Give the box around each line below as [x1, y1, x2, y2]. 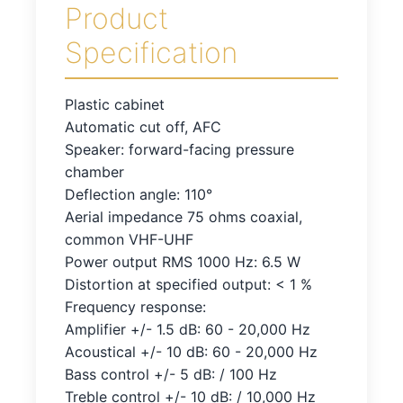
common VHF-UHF [65, 230, 193, 249]
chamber [65, 163, 124, 182]
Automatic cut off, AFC [65, 118, 221, 137]
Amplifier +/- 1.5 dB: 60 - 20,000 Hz [65, 320, 310, 339]
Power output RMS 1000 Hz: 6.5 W [65, 253, 300, 272]
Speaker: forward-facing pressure [65, 140, 294, 159]
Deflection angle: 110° [65, 185, 212, 204]
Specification [65, 35, 237, 71]
